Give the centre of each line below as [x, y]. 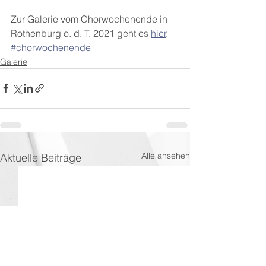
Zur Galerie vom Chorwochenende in [90, 19]
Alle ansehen [166, 155]
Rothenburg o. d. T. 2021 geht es [81, 33]
